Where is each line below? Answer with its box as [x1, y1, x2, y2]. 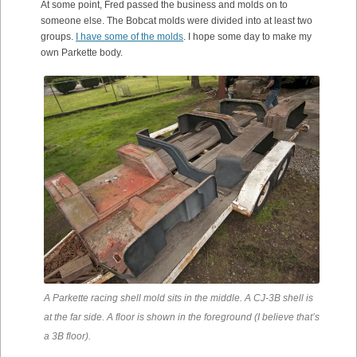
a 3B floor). [44, 330, 91, 342]
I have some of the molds [76, 31, 183, 43]
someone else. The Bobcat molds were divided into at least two [41, 15, 312, 27]
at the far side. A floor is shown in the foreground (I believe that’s [44, 311, 320, 323]
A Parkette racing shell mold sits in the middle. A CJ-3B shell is [44, 292, 313, 304]
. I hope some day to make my [183, 31, 312, 43]
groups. [41, 31, 76, 43]
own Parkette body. [41, 47, 123, 59]
